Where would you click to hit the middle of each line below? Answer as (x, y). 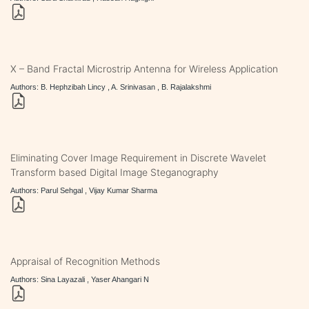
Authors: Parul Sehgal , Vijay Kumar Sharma (84, 190)
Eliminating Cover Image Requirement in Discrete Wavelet (138, 157)
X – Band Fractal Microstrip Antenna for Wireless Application (144, 68)
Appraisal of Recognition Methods (85, 261)
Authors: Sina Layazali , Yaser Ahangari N (80, 279)
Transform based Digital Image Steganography (114, 172)
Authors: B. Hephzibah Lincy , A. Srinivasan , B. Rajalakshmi (111, 87)
